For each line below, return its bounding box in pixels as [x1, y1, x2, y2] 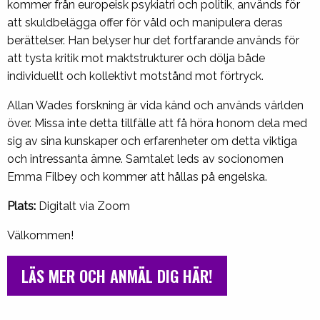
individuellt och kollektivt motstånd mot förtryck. [7, 69, 264, 84]
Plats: [7, 199, 39, 214]
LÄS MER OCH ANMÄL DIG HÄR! [21, 264, 213, 288]
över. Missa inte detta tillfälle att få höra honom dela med [7, 116, 307, 131]
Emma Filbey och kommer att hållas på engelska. [7, 170, 267, 184]
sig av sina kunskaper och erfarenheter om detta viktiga [7, 134, 297, 149]
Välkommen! [7, 229, 74, 243]
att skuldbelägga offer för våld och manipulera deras [7, 16, 283, 30]
